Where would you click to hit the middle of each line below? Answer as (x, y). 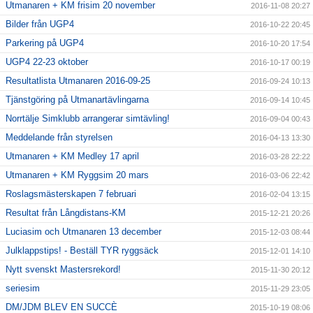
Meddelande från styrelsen (59, 138)
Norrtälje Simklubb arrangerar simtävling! (88, 119)
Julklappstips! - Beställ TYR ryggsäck (82, 251)
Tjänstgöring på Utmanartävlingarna (77, 100)
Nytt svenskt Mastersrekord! (63, 270)
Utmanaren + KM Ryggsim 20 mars (77, 175)
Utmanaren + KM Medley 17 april (72, 156)
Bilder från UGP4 (40, 24)
